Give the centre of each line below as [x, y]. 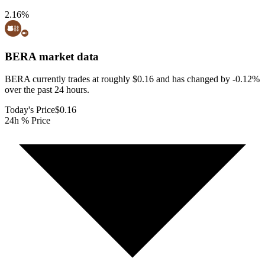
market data [67, 56]
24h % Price [28, 121]
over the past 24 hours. [47, 90]
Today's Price [30, 110]
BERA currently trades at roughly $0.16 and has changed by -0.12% [132, 79]
